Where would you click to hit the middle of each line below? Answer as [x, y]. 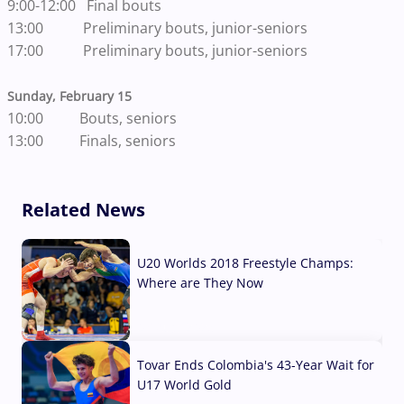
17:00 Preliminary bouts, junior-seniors [157, 50]
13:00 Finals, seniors [95, 140]
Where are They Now [200, 282]
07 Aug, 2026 [176, 326]
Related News [83, 209]
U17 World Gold [184, 384]
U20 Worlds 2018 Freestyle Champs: [245, 262]
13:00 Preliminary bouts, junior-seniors [157, 28]
